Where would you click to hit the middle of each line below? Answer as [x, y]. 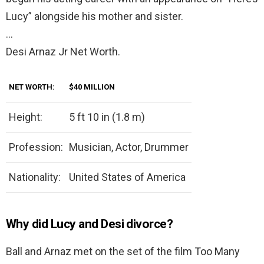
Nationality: [35, 177]
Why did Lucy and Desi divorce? [90, 224]
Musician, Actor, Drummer [129, 147]
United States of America [127, 177]
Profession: [36, 147]
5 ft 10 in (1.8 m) [107, 117]
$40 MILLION [92, 87]
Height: [26, 117]
